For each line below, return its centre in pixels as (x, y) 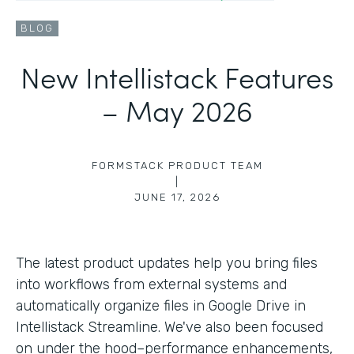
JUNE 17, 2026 (177, 197)
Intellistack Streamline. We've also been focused (169, 327)
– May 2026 (177, 109)
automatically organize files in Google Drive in (161, 305)
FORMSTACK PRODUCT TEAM (177, 165)
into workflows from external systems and (151, 284)
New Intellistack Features (177, 76)
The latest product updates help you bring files (167, 263)
